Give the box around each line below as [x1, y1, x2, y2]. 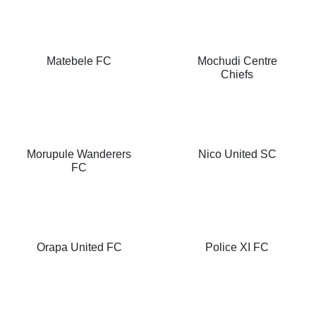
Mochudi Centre [197, 55, 277, 68]
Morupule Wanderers [27, 148, 131, 161]
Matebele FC [47, 55, 111, 68]
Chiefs [221, 68, 253, 81]
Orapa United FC [36, 241, 122, 254]
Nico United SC [197, 148, 276, 161]
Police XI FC [205, 241, 269, 254]
